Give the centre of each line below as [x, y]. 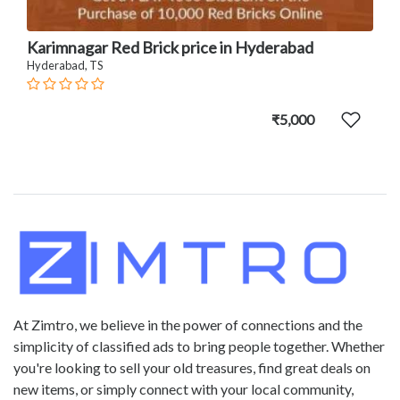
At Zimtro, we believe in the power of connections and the [188, 325]
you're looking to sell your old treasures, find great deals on [192, 368]
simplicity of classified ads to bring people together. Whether [199, 346]
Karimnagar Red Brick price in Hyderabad [170, 48]
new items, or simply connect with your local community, [183, 389]
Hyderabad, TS [65, 66]
